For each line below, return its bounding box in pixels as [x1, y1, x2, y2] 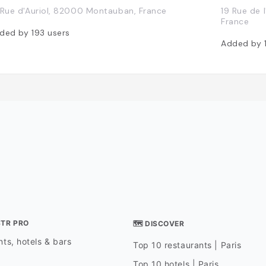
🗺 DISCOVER [132, 219, 185, 229]
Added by [221, 37, 264, 49]
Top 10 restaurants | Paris [132, 240, 242, 251]
